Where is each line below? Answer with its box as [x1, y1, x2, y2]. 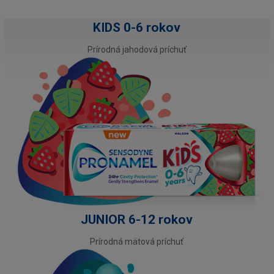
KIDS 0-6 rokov [93, 20, 181, 35]
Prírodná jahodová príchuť [87, 45, 187, 55]
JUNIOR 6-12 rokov [81, 212, 193, 227]
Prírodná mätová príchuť [90, 236, 184, 246]
